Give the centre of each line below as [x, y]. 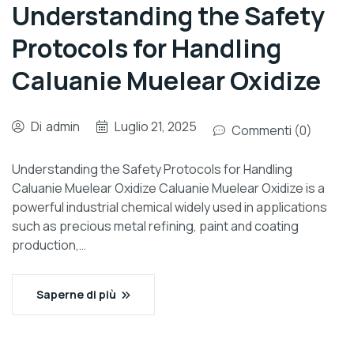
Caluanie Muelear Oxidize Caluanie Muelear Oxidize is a [168, 188]
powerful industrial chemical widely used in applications [169, 207]
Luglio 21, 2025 [156, 126]
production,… [49, 245]
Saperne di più [76, 294]
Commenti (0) [272, 130]
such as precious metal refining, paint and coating [155, 226]
